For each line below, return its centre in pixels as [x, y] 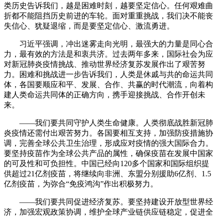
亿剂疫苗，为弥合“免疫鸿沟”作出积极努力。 [81, 184]
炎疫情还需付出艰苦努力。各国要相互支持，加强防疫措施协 [108, 133]
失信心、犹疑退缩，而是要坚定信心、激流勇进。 [89, 26]
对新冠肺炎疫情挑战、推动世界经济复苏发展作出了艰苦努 [105, 64]
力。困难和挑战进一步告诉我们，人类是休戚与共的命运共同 [108, 74]
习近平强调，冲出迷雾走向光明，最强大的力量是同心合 [108, 44]
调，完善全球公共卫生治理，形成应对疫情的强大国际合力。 [108, 143]
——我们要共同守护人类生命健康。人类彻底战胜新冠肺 [108, 123]
